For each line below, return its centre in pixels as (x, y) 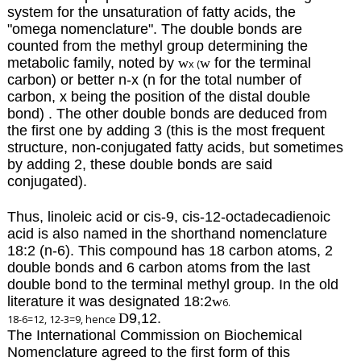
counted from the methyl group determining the (157, 46)
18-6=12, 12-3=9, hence (62, 319)
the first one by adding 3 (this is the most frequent (166, 131)
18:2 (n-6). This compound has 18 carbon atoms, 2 (170, 250)
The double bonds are (231, 29)
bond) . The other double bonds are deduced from (167, 114)
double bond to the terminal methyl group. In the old (172, 284)
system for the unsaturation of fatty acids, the (151, 12)
